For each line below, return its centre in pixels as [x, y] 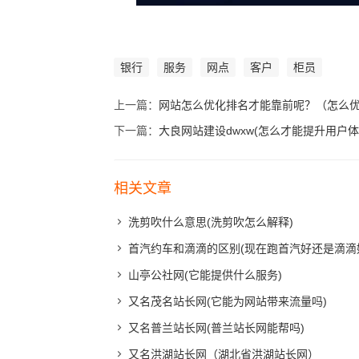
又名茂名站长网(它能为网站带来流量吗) [228, 302]
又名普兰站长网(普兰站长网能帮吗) [216, 328]
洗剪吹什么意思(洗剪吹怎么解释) [211, 222]
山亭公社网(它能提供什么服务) [205, 275]
